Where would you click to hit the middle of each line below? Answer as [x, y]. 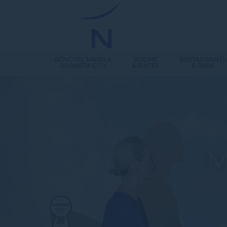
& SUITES [145, 66]
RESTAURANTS [203, 60]
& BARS [203, 66]
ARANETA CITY [83, 66]
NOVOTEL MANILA [83, 60]
